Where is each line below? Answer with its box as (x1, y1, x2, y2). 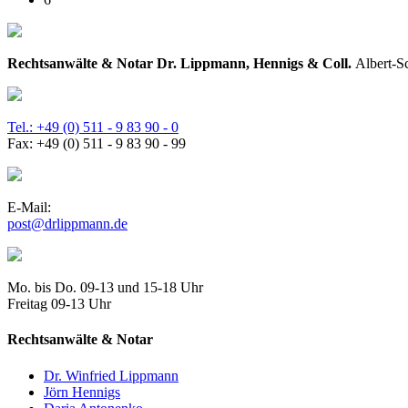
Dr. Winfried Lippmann (44, 367, 178, 383)
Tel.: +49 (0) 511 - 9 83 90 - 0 (7, 119, 178, 136)
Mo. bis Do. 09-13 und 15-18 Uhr (7, 280, 203, 296)
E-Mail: (7, 199, 51, 216)
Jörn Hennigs (44, 383, 120, 400)
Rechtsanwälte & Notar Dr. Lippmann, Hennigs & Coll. (7, 56, 355, 72)
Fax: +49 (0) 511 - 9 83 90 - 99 (7, 136, 186, 152)
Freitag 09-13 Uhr (7, 296, 111, 312)
